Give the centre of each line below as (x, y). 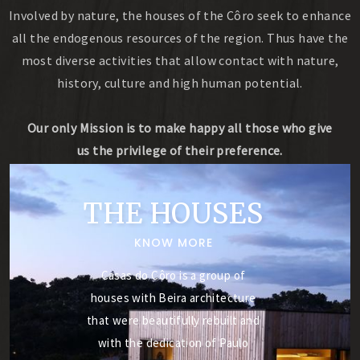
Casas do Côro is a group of (173, 276)
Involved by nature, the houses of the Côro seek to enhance (180, 15)
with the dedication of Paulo (173, 343)
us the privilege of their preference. (180, 150)
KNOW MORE (173, 243)
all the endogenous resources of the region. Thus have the (180, 38)
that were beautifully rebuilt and (173, 321)
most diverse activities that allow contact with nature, (180, 60)
